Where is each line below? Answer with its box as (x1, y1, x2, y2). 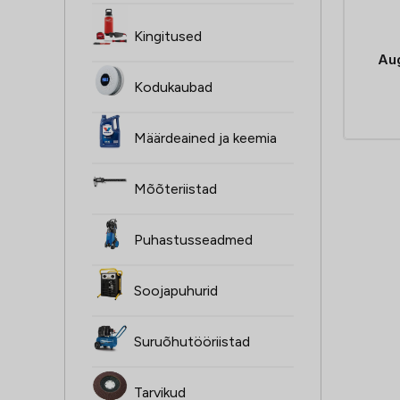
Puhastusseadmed (134, 231, 253, 249)
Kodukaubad (134, 79, 212, 96)
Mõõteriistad (134, 180, 217, 198)
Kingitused (134, 28, 202, 46)
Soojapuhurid (134, 282, 218, 300)
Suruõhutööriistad (134, 333, 250, 351)
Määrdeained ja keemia (134, 129, 277, 147)
